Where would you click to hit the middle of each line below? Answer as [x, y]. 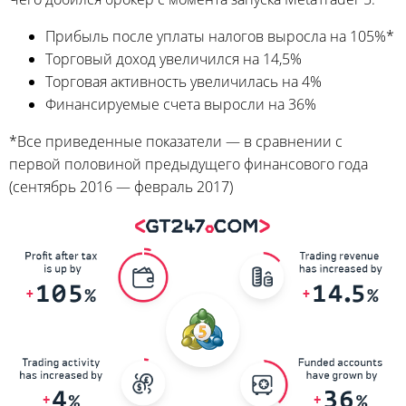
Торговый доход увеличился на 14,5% [174, 59]
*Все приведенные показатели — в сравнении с [176, 142]
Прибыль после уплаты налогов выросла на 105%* [220, 37]
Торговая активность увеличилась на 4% [184, 82]
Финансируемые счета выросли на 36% [181, 105]
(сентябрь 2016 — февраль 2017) [121, 187]
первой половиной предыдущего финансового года [188, 164]
